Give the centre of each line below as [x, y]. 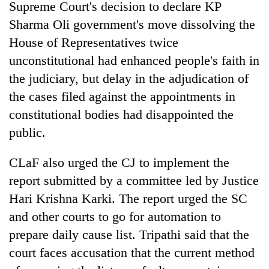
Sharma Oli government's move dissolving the [132, 24]
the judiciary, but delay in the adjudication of [129, 78]
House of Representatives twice [94, 42]
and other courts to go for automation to [115, 216]
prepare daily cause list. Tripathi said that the [129, 234]
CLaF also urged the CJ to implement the [119, 162]
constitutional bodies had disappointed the [121, 114]
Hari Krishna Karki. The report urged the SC [128, 198]
